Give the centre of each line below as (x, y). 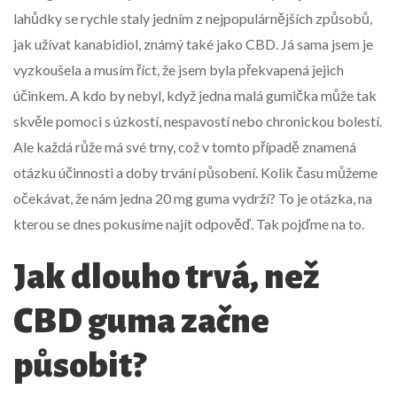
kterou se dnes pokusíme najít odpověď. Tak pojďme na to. (189, 224)
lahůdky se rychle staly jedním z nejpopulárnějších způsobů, (193, 19)
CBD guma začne (141, 321)
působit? (79, 366)
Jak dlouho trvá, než (166, 277)
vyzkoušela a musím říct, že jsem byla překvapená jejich (179, 70)
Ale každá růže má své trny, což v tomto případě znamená (185, 147)
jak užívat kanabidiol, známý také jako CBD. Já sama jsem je (193, 44)
